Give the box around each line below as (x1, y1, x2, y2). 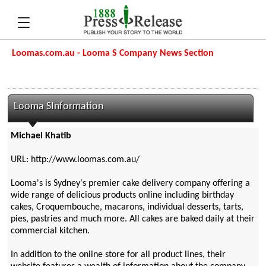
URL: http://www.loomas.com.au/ (10, 155, 140, 165)
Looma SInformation (14, 102, 104, 112)
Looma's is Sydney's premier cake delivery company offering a (10, 179, 250, 189)
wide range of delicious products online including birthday (10, 191, 234, 201)
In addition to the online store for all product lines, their (10, 250, 226, 260)
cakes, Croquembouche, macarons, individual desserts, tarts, (10, 202, 243, 213)
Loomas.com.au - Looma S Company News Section (12, 49, 214, 58)
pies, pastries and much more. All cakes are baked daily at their (10, 214, 255, 224)
